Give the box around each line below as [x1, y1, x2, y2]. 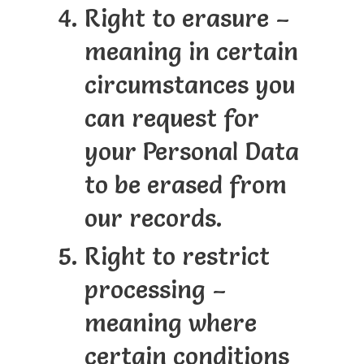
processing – [84, 275, 227, 305]
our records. [84, 203, 223, 234]
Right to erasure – [84, 3, 290, 34]
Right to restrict [84, 241, 270, 272]
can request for [84, 103, 259, 134]
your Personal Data [84, 136, 299, 167]
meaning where [84, 308, 257, 339]
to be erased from [84, 170, 287, 201]
